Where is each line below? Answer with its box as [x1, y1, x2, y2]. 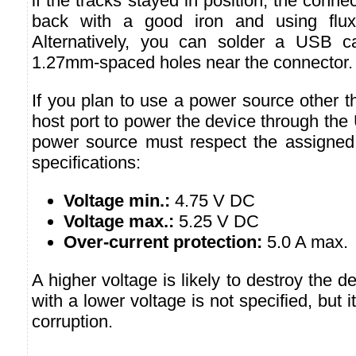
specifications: [32, 153, 141, 173]
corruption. [32, 311, 113, 332]
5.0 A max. [262, 232, 348, 253]
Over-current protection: [64, 232, 262, 253]
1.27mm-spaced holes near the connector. [32, 52, 353, 73]
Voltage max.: [64, 211, 174, 232]
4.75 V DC [170, 191, 255, 211]
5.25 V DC [174, 211, 259, 232]
